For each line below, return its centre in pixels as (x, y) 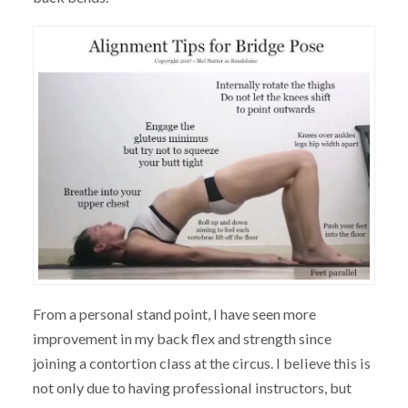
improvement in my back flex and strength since (182, 339)
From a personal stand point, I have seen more (174, 314)
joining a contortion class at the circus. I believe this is (201, 363)
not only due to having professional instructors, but (192, 388)
